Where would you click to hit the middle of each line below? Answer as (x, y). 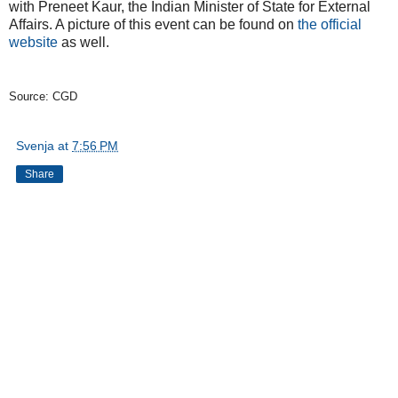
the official (330, 24)
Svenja (35, 145)
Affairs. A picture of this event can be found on (153, 24)
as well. (84, 42)
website (33, 42)
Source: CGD (43, 96)
